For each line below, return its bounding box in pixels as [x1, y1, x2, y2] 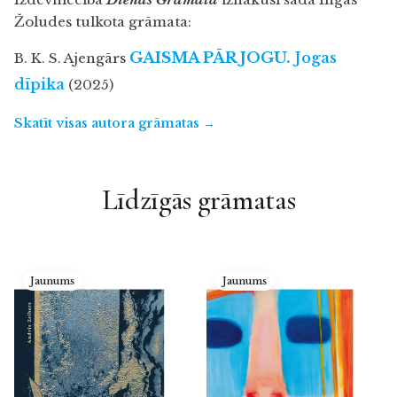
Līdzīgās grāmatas [101, 183, 296, 218]
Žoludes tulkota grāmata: [14, 13, 191, 31]
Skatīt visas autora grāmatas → [14, 115, 215, 132]
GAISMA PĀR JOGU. [129, 49, 291, 68]
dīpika [14, 75, 65, 95]
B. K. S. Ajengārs [14, 50, 129, 67]
